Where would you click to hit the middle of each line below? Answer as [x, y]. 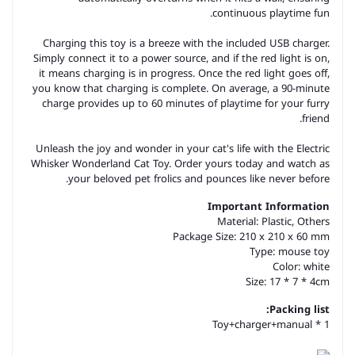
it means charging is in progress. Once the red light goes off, [184, 73]
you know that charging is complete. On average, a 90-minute [181, 88]
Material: [238, 221]
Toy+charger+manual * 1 [271, 324]
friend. [316, 118]
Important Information [269, 206]
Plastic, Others [296, 221]
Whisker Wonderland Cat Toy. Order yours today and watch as [180, 164]
